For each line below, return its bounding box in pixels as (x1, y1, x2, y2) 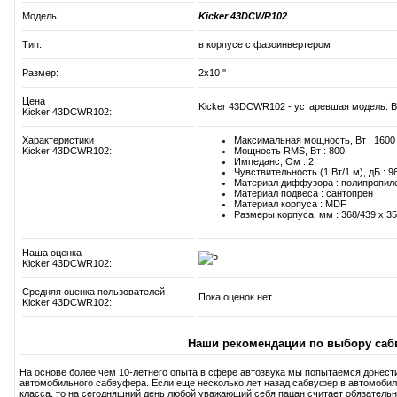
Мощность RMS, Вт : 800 (234, 145, 345, 157)
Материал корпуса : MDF (234, 198, 346, 210)
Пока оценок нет (198, 292, 272, 303)
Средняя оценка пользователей (22, 286, 165, 298)
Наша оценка (22, 247, 82, 259)
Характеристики (22, 135, 94, 146)
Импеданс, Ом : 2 (234, 156, 314, 167)
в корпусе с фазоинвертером (198, 39, 331, 51)
